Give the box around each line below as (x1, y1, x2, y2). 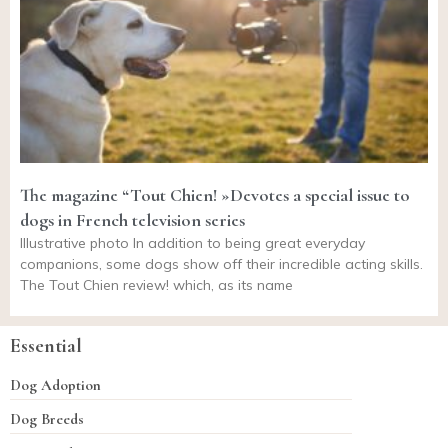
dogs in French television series (20, 209, 245, 232)
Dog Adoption (10, 376, 101, 395)
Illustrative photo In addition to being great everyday (20, 234, 365, 253)
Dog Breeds (10, 410, 84, 429)
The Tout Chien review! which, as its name (20, 276, 293, 295)
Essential (10, 334, 82, 359)
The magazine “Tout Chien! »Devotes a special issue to (20, 184, 410, 207)
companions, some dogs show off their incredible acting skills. (20, 255, 423, 274)
